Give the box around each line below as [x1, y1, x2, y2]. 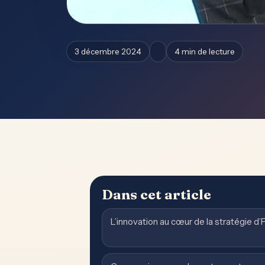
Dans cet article [102, 186, 211, 203]
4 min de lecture [174, 47, 235, 56]
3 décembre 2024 [75, 47, 141, 56]
